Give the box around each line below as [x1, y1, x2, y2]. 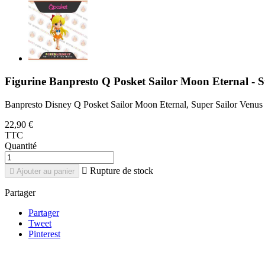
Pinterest [28, 228, 60, 239]
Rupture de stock [88, 165, 153, 176]
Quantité [5, 140, 37, 151]
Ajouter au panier [14, 166, 75, 176]
